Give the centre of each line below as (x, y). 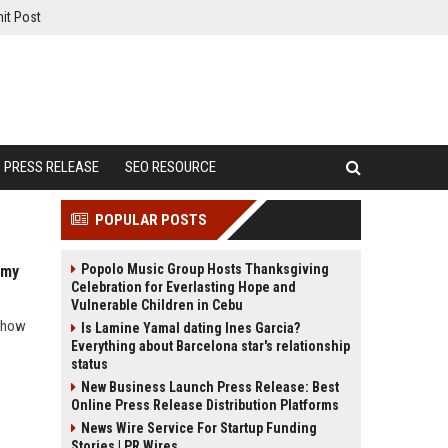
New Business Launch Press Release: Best (210, 387)
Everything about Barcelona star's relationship (210, 346)
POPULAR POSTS (151, 220)
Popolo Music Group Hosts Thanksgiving (205, 269)
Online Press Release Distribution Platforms (205, 405)
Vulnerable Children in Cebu (157, 305)
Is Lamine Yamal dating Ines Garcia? (190, 328)
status (89, 364)
